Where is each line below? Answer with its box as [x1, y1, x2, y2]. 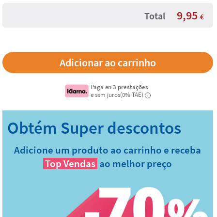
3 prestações [113, 83, 149, 91]
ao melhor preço [99, 157, 172, 170]
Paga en [91, 83, 113, 91]
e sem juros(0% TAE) [91, 91, 144, 98]
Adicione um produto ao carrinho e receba [14, 143, 201, 156]
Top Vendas [45, 157, 96, 170]
